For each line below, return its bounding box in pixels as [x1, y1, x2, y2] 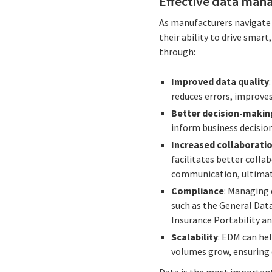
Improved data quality [171, 75, 270, 88]
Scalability [171, 231, 219, 243]
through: [159, 46, 196, 58]
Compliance [171, 185, 225, 197]
